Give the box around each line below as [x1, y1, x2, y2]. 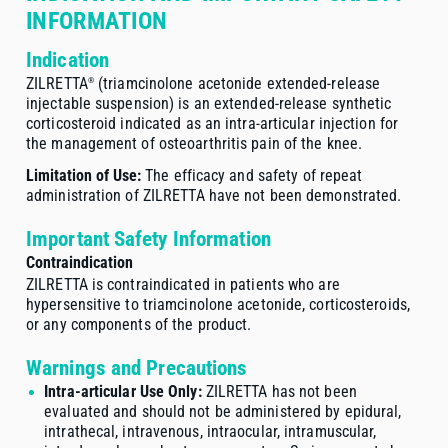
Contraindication [26, 253, 133, 273]
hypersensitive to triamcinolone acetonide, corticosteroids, [26, 295, 410, 315]
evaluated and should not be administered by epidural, [44, 402, 402, 422]
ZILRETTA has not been [201, 382, 357, 402]
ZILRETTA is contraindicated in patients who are [26, 275, 340, 295]
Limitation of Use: [26, 166, 141, 186]
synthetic [327, 94, 392, 114]
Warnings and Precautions [26, 356, 248, 381]
